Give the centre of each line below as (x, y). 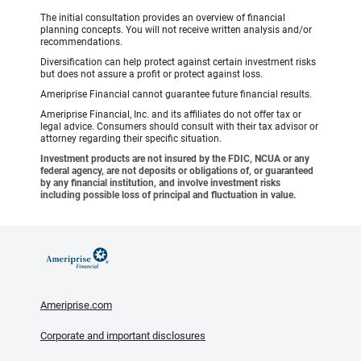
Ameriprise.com (76, 305)
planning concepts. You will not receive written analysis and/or (176, 30)
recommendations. (81, 42)
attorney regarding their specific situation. (131, 139)
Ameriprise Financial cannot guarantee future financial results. (176, 95)
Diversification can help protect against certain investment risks (178, 62)
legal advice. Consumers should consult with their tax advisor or (179, 127)
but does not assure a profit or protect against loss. (151, 75)
